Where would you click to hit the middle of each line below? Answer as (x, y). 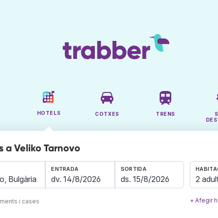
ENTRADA (65, 169)
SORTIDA (133, 169)
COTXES (107, 114)
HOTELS (49, 113)
